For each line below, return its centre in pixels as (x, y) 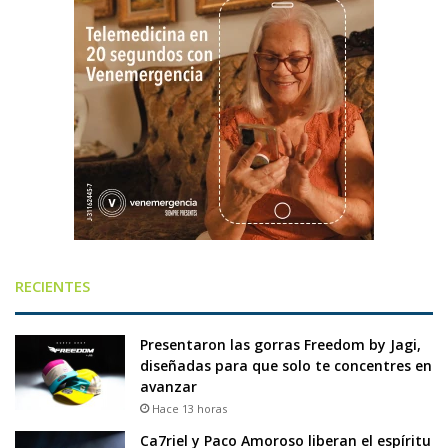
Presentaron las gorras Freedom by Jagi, (280, 345)
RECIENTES (52, 286)
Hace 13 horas (189, 409)
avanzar (168, 387)
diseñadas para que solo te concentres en (286, 366)
